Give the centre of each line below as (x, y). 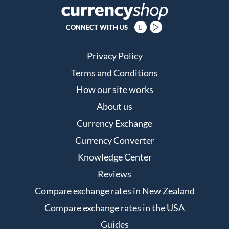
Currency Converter (114, 140)
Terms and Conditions (114, 73)
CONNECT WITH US (97, 27)
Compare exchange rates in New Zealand (114, 191)
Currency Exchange (114, 123)
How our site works (114, 90)
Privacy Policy (114, 56)
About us (114, 107)
